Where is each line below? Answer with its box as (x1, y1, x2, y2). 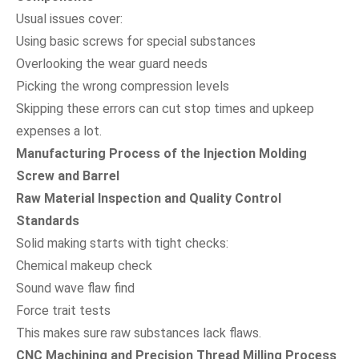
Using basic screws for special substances (16, 33, 256, 49)
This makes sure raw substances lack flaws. (16, 325, 261, 341)
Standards (16, 212, 79, 228)
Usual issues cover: (16, 10, 123, 26)
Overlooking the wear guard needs (16, 55, 208, 71)
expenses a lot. (16, 123, 102, 139)
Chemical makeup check (16, 257, 152, 273)
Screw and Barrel (16, 167, 119, 184)
